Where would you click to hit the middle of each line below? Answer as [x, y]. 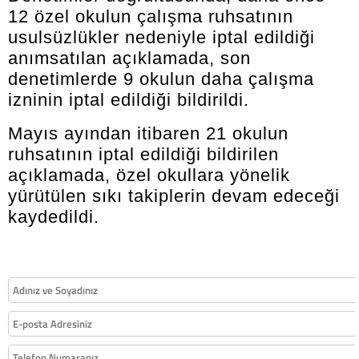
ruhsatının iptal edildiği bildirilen [143, 154]
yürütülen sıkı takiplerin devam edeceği [174, 196]
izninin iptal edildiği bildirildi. [129, 99]
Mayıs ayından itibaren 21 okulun [148, 133]
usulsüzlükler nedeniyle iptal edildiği [161, 37]
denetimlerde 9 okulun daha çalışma [161, 79]
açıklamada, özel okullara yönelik [149, 175]
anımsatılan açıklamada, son [129, 58]
